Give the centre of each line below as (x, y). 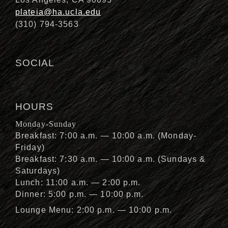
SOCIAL (35, 63)
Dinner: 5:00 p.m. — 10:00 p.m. (80, 194)
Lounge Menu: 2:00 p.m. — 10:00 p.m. (94, 210)
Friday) (30, 147)
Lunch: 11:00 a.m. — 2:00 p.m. (78, 182)
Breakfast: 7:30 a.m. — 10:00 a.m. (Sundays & (111, 159)
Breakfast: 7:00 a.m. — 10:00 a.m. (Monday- (106, 135)
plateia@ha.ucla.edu (58, 12)
